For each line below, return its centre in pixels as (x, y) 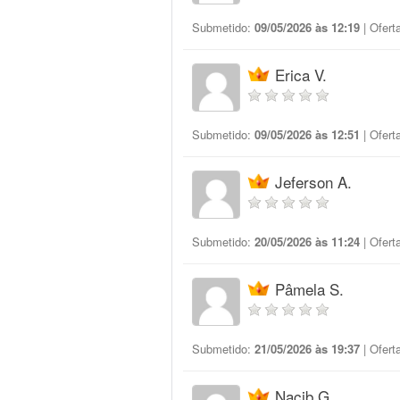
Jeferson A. (313, 182)
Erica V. (301, 75)
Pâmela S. (309, 289)
